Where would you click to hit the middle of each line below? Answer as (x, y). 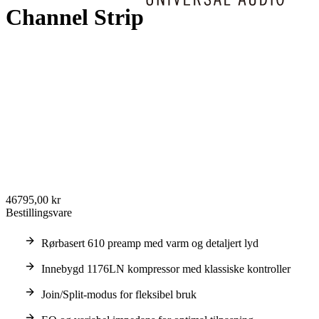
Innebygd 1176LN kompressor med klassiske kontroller (166, 269)
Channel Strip (75, 17)
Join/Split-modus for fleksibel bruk (119, 295)
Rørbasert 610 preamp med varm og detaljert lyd (150, 244)
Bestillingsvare (39, 213)
